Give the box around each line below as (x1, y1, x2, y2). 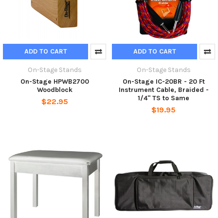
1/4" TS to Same (138, 94, 189, 103)
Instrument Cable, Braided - (118, 86, 209, 94)
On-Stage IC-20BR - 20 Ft (122, 77, 205, 86)
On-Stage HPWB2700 (20, 77, 89, 86)
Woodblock (36, 86, 73, 94)
